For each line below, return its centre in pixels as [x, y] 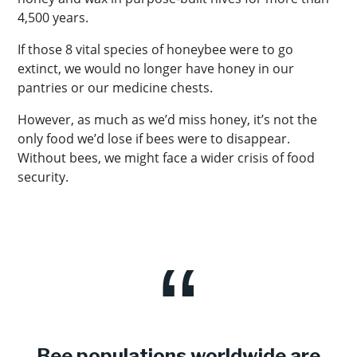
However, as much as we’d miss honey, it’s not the [167, 120]
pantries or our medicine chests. [117, 88]
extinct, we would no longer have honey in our [156, 69]
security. [43, 177]
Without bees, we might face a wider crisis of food [166, 158]
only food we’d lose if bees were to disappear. [154, 139]
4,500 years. [53, 18]
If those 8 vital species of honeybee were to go [155, 49]
